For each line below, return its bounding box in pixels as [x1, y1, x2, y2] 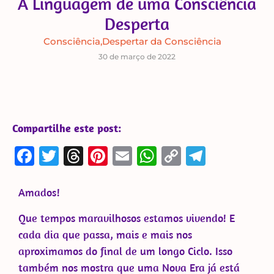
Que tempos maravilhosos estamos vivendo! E [18, 210, 235, 225]
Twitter [59, 144, 118, 169]
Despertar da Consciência [102, 35, 221, 48]
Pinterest [108, 144, 182, 169]
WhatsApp [157, 144, 242, 169]
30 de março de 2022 [98, 52, 176, 62]
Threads [83, 144, 148, 169]
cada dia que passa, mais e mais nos [18, 227, 192, 242]
